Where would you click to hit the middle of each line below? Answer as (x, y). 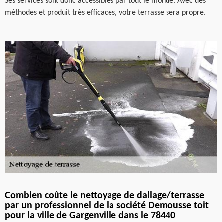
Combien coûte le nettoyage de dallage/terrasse (105, 196)
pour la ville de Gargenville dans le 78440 (90, 216)
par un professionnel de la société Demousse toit (107, 206)
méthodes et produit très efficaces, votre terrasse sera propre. (105, 13)
